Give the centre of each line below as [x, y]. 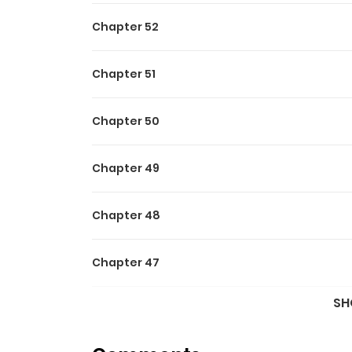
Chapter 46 [126, 310]
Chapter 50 [126, 121]
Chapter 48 [126, 215]
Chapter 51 [124, 74]
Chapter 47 [126, 262]
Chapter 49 [126, 168]
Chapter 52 [125, 27]
